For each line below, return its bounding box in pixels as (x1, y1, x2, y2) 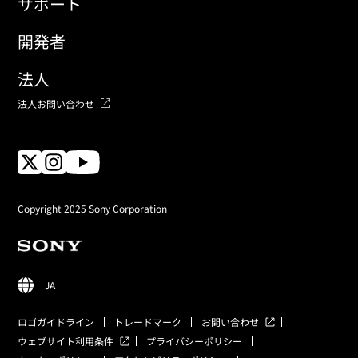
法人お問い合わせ (18, 97, 94, 111)
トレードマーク (114, 315, 181, 329)
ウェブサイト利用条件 (18, 334, 113, 348)
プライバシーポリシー (146, 334, 242, 348)
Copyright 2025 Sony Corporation (18, 201, 167, 216)
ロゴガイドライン (18, 315, 94, 329)
